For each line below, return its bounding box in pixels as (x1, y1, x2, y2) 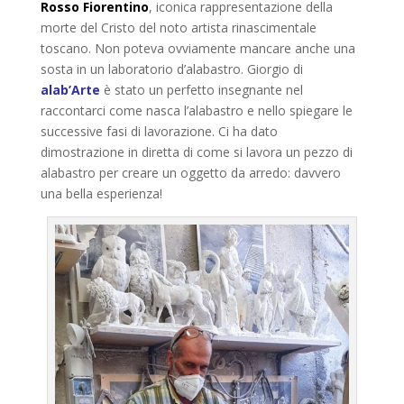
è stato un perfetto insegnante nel (99, 80, 303, 98)
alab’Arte (40, 80, 100, 98)
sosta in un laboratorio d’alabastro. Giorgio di (40, 60, 303, 78)
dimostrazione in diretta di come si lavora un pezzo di (40, 142, 353, 161)
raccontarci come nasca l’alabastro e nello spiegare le (40, 101, 353, 119)
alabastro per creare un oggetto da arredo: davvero (40, 163, 341, 181)
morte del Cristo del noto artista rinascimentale (40, 18, 317, 36)
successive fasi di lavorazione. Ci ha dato (40, 122, 278, 140)
